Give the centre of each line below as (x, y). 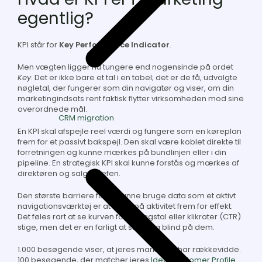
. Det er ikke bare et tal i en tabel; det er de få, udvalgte (134, 78)
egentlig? (56, 19)
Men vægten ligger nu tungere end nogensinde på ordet (125, 67)
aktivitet (162, 206)
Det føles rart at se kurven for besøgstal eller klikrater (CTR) (129, 217)
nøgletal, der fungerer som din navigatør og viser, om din (126, 88)
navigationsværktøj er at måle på (82, 206)
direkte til (224, 142)
